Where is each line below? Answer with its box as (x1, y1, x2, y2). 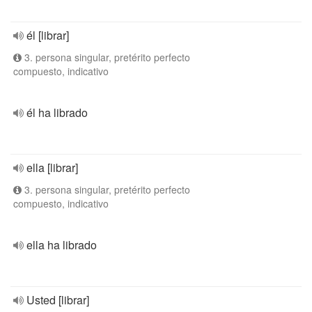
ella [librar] (26, 159, 78, 175)
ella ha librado (26, 237, 97, 253)
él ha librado (26, 104, 88, 120)
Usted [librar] (26, 292, 89, 308)
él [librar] (26, 27, 69, 43)
